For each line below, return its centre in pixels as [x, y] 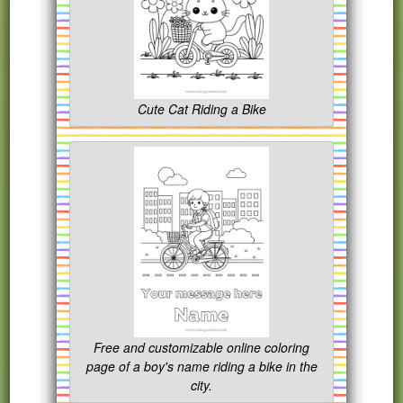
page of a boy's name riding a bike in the [201, 367]
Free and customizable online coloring [201, 348]
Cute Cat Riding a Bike [201, 109]
